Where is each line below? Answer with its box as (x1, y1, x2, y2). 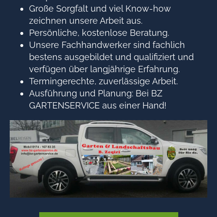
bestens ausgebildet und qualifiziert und (29, 51, 194, 62)
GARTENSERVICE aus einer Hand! (29, 100, 167, 110)
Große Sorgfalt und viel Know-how (29, 3, 171, 14)
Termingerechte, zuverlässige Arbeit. (29, 76, 178, 86)
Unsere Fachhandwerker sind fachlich (29, 39, 185, 50)
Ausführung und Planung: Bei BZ (29, 88, 162, 98)
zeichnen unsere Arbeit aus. (29, 15, 142, 26)
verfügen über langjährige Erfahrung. (29, 63, 180, 74)
